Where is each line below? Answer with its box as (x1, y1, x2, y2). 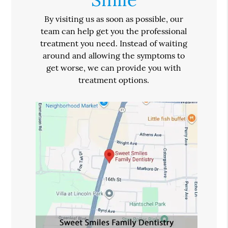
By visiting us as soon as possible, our (44, 14, 184, 24)
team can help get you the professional (41, 26, 187, 37)
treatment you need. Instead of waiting (40, 38, 188, 49)
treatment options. (78, 75, 150, 85)
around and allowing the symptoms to (43, 50, 185, 61)
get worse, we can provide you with (46, 63, 182, 73)
